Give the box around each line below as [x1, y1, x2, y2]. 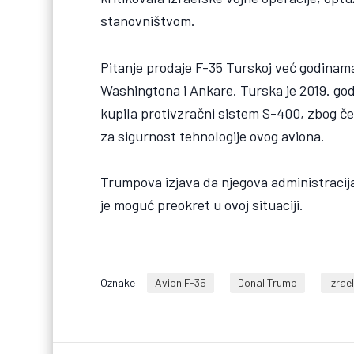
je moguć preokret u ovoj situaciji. [100, 195, 304, 213]
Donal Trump [238, 275, 298, 289]
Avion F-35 [155, 275, 207, 289]
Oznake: [100, 275, 140, 289]
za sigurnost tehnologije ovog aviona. [100, 126, 326, 145]
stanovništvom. [100, 12, 196, 30]
